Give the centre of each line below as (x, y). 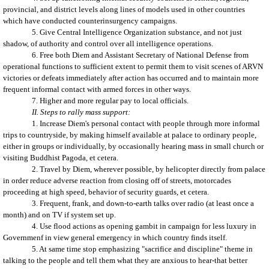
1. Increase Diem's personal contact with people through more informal (146, 123)
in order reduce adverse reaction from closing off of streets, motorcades (117, 180)
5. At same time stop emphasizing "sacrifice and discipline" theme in (142, 249)
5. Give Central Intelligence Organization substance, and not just (137, 32)
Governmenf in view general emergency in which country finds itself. (115, 237)
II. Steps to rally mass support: (81, 112)
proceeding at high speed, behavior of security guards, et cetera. (106, 192)
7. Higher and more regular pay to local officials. (110, 101)
